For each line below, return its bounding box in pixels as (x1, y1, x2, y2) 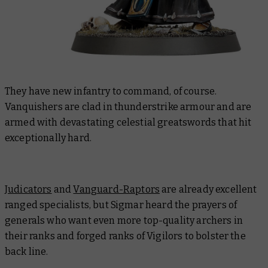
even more (93, 215, 142, 227)
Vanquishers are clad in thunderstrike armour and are (5, 101, 252, 113)
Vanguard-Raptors (73, 184, 160, 196)
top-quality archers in (141, 215, 243, 227)
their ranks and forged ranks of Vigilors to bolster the (5, 230, 246, 242)
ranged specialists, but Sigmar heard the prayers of (5, 199, 237, 211)
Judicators (5, 184, 52, 196)
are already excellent (159, 184, 257, 196)
